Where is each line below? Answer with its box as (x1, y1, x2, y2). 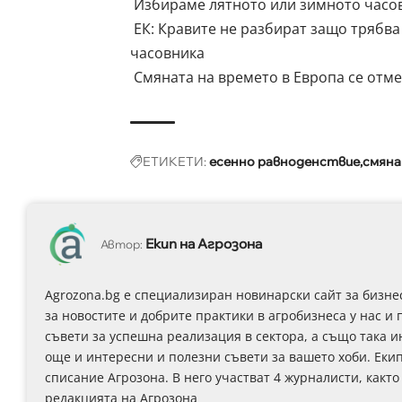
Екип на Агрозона (144, 235, 262, 253)
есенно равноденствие (208, 153, 360, 170)
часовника (129, 42, 205, 63)
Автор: (100, 237, 143, 252)
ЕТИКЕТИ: (142, 153, 206, 170)
